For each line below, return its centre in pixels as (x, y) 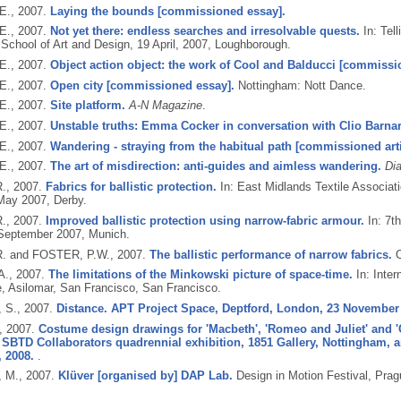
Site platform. (87, 106)
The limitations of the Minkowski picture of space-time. (200, 275)
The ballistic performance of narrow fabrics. (270, 254)
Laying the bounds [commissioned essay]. (167, 11)
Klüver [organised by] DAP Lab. (145, 376)
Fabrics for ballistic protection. (131, 187)
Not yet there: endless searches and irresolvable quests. (205, 31)
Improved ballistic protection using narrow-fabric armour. (205, 220)
